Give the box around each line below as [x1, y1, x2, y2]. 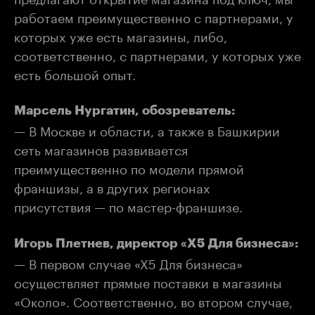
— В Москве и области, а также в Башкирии [14, 120, 280, 139]
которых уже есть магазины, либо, [14, 25, 227, 45]
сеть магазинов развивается [14, 139, 188, 158]
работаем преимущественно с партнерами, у [14, 6, 293, 26]
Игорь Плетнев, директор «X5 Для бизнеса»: [14, 236, 299, 250]
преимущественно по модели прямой [14, 157, 244, 177]
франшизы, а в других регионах [14, 176, 210, 196]
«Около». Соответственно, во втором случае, [14, 290, 292, 310]
